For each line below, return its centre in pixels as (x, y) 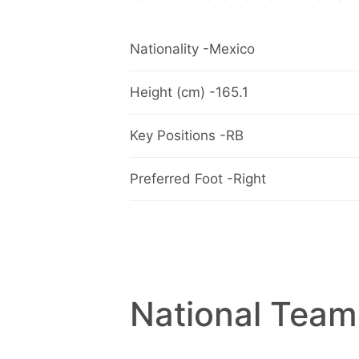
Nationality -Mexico (192, 49)
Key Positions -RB (187, 136)
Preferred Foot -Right (198, 179)
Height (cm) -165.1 (189, 93)
